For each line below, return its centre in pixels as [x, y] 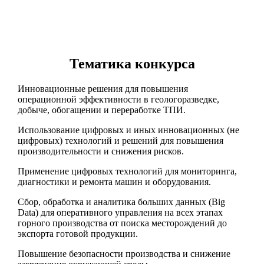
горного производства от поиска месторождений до [122, 223]
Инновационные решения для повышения [103, 88]
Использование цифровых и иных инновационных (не [128, 130]
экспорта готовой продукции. [77, 233]
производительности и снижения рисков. [100, 151]
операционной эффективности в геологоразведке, [118, 99]
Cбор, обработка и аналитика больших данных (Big [121, 202]
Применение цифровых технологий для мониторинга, [127, 171]
